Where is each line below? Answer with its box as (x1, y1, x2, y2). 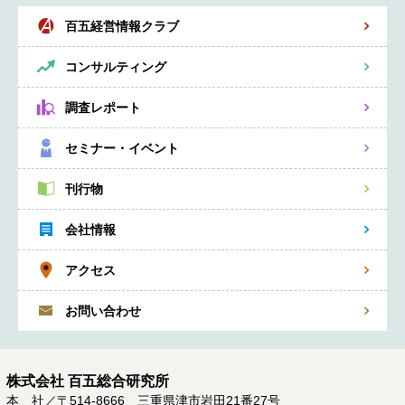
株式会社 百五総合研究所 (5, 373, 169, 389)
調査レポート (65, 100, 141, 115)
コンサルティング (65, 60, 166, 74)
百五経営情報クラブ (65, 19, 179, 33)
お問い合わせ (65, 304, 141, 318)
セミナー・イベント (65, 141, 179, 155)
